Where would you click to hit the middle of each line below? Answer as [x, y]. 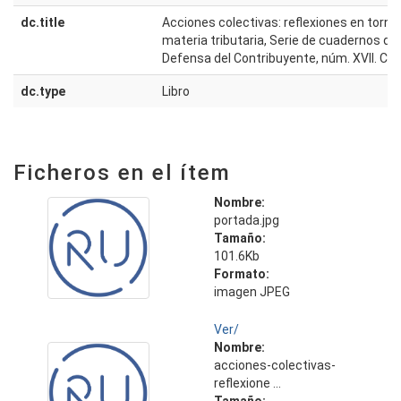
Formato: [242, 274]
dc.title [43, 22]
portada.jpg [247, 220]
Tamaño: [240, 238]
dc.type [43, 91]
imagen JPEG [252, 292]
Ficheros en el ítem [122, 173]
